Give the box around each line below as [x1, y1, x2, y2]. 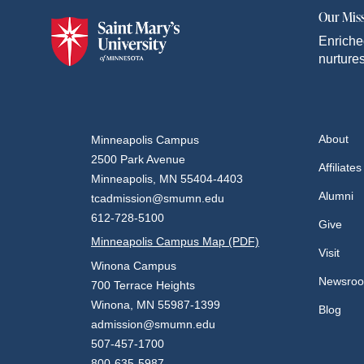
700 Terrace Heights [91, 279, 195, 292]
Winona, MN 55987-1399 [91, 298, 220, 312]
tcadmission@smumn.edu [91, 192, 224, 206]
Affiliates [318, 161, 362, 175]
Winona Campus [91, 259, 176, 273]
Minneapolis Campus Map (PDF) [91, 235, 259, 249]
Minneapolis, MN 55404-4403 [91, 172, 243, 186]
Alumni [318, 189, 353, 203]
